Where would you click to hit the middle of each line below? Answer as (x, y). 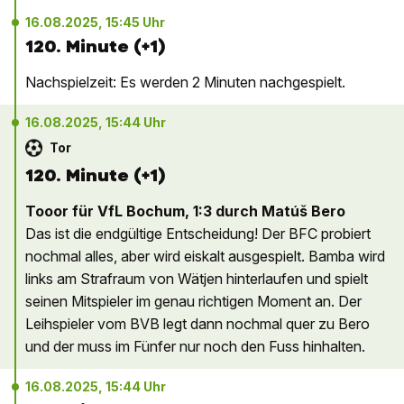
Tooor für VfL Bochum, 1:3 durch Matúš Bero (185, 211)
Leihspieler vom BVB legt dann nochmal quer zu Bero (197, 324)
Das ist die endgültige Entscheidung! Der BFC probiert (198, 234)
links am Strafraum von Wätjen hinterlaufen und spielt (197, 279)
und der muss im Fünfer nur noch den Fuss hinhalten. (195, 346)
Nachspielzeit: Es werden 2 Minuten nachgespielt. (185, 82)
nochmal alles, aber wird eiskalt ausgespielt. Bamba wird (205, 256)
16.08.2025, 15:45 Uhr (95, 22)
